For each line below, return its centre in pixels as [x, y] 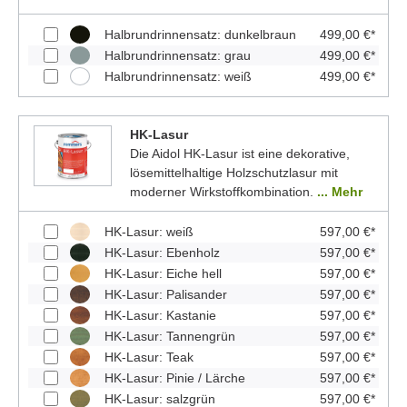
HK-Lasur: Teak [149, 357]
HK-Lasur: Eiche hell [163, 273]
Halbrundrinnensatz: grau [178, 55]
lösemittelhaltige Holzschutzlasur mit [233, 172]
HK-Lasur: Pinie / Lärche [175, 377]
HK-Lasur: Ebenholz [162, 252]
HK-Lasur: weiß [149, 231]
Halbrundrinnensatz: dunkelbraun [200, 34]
